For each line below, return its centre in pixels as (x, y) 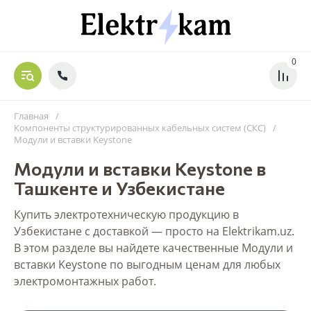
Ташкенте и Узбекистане (119, 187)
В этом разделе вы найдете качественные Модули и (153, 247)
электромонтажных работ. (85, 281)
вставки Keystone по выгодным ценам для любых (147, 264)
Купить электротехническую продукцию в (126, 214)
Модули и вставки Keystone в (140, 168)
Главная (31, 116)
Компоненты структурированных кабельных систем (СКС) (140, 127)
